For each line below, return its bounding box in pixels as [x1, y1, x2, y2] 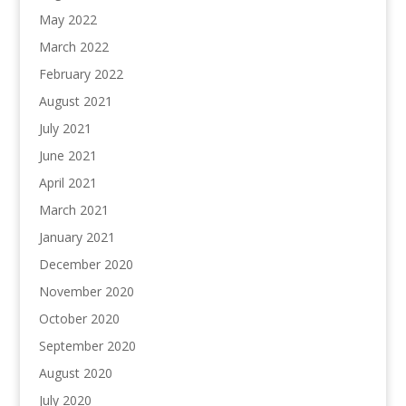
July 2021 [38, 120, 92, 137]
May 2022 [38, 11, 97, 28]
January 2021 [38, 228, 115, 246]
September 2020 [38, 337, 136, 354]
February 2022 [38, 65, 123, 82]
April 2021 [38, 174, 97, 191]
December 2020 [38, 256, 133, 273]
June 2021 [38, 147, 97, 164]
